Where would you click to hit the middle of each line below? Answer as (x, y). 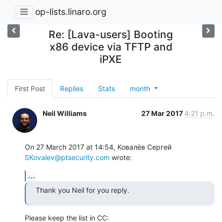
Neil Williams (65, 113)
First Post (30, 88)
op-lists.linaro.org (71, 12)
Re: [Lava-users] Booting (111, 34)
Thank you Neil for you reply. (83, 190)
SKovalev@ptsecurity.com (67, 157)
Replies (72, 88)
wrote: (121, 157)
